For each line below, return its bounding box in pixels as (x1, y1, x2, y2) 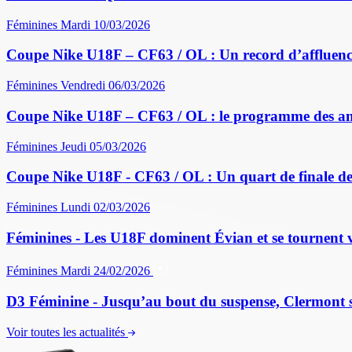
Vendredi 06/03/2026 (60, 79, 165, 93)
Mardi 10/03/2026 (60, 17, 150, 31)
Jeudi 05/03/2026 (60, 139, 146, 153)
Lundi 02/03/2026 (60, 200, 150, 214)
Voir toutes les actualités (6, 324, 125, 339)
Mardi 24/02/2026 (60, 264, 153, 278)
